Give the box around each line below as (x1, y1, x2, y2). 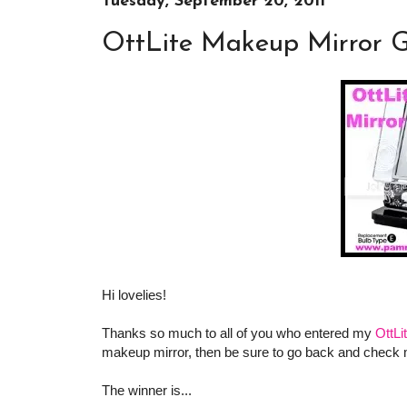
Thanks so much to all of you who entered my (102, 325, 375, 342)
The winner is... (102, 382, 192, 399)
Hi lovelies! (102, 287, 166, 303)
